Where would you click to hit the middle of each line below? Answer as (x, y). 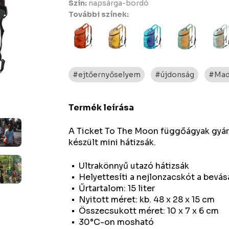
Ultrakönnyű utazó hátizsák (134, 166)
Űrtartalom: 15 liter (117, 188)
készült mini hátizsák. (112, 142)
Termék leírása (101, 108)
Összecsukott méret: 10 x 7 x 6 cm (149, 211)
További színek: (99, 14)
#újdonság (175, 75)
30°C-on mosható (117, 222)
